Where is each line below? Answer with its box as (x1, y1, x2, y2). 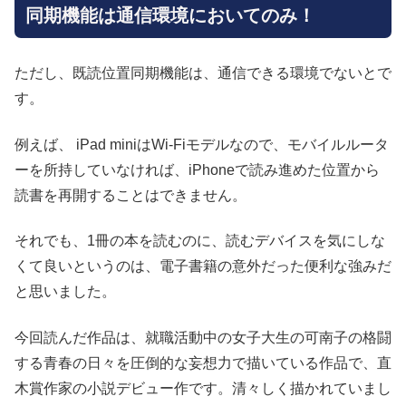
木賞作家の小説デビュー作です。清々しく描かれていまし (14, 380, 391, 396)
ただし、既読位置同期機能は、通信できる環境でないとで (14, 65, 391, 82)
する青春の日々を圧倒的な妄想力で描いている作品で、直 (14, 354, 391, 371)
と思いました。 (14, 284, 116, 300)
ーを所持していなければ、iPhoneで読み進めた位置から (14, 161, 380, 178)
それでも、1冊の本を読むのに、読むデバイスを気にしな (14, 233, 385, 249)
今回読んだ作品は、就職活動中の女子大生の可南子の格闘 (14, 329, 391, 345)
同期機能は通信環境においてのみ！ (25, 5, 315, 26)
